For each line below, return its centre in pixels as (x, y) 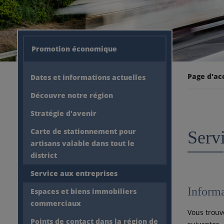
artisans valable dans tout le (82, 143)
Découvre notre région (71, 95)
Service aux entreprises (74, 173)
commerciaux (55, 203)
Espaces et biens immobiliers (83, 191)
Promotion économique (74, 49)
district (43, 155)
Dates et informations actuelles (88, 77)
